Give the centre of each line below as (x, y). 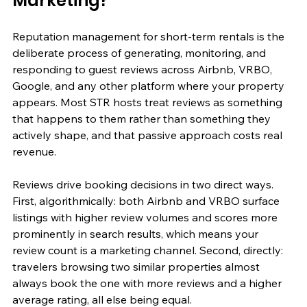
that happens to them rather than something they (143, 118)
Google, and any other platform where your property (150, 85)
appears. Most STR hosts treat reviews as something (149, 102)
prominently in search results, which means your (137, 233)
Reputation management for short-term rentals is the (150, 36)
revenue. (34, 151)
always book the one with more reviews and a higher (148, 283)
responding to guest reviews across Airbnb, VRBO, (144, 69)
